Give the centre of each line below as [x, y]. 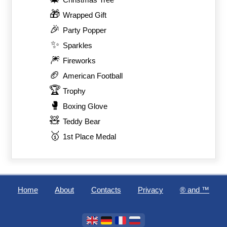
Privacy [150, 190]
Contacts [106, 190]
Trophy [74, 91]
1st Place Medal [90, 137]
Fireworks [80, 61]
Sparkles [78, 46]
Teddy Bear [82, 122]
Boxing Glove [85, 107]
